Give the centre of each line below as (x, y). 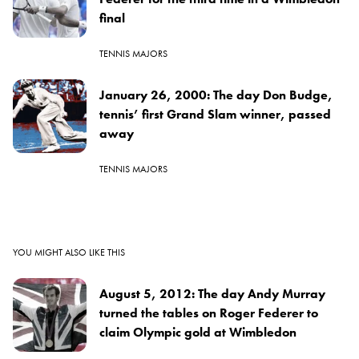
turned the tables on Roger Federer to (209, 313)
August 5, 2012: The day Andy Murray (212, 294)
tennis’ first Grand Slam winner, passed (215, 115)
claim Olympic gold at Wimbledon (198, 333)
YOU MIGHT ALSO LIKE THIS (69, 253)
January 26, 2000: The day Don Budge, (216, 95)
